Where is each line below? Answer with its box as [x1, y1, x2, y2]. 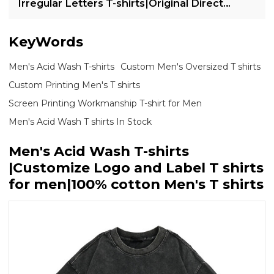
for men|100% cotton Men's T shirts [9, 176, 264, 193]
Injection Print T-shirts [17, 10, 133, 23]
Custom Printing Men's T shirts [9, 80, 141, 91]
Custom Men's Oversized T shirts [120, 61, 261, 73]
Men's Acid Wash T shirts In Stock [9, 116, 152, 128]
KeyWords [9, 33, 84, 51]
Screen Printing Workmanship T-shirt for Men [9, 98, 202, 109]
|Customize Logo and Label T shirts [9, 159, 264, 177]
